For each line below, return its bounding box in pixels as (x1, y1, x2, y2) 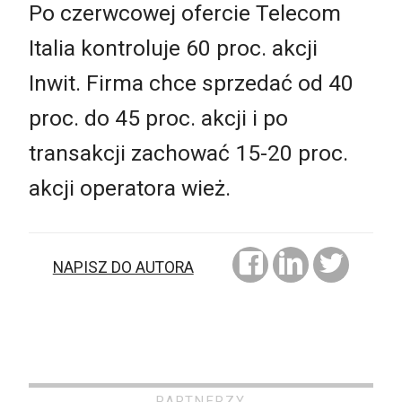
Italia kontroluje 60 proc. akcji (29, 35, 318, 62)
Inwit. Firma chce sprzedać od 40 (29, 70, 354, 97)
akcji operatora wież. (29, 175, 231, 202)
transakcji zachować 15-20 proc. (29, 140, 348, 167)
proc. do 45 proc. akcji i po (29, 105, 288, 132)
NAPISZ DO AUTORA (52, 258, 194, 276)
